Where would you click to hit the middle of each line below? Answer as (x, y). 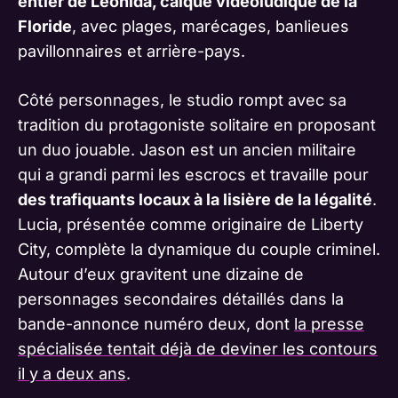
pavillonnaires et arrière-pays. (131, 51)
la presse (329, 323)
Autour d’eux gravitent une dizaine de (161, 274)
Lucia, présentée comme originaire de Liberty (191, 224)
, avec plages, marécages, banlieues (211, 26)
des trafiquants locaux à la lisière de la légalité (195, 199)
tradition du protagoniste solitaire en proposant (197, 124)
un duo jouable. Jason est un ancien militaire (187, 149)
